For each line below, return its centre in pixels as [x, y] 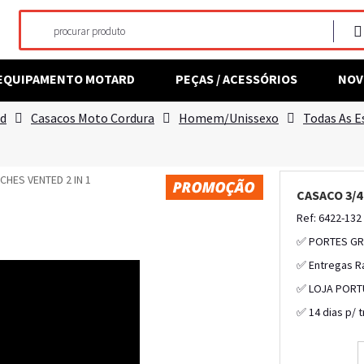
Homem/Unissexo [229, 118]
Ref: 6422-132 [329, 218]
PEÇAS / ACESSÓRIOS [236, 79]
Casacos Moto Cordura [93, 118]
